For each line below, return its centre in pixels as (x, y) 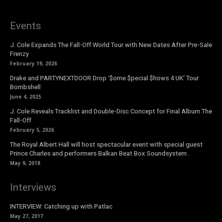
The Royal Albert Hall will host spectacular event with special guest (106, 145)
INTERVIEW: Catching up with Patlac (61, 207)
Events (26, 26)
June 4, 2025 (26, 97)
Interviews (33, 188)
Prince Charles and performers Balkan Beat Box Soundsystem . (100, 154)
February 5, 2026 (32, 130)
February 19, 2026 (33, 64)
